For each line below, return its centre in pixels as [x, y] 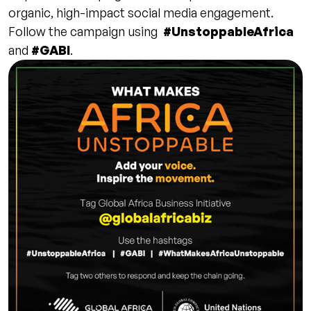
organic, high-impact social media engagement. [141, 12]
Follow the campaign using [86, 31]
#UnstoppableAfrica [228, 31]
